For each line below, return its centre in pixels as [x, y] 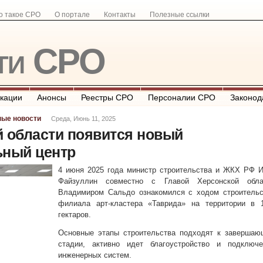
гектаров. [75, 215]
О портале [72, 15]
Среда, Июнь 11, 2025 [83, 119]
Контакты [120, 15]
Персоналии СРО [182, 97]
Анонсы [52, 97]
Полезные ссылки [180, 15]
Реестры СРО [107, 97]
